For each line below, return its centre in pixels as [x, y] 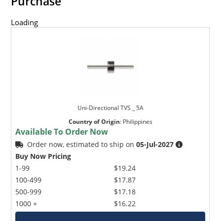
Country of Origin [94, 121]
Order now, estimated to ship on [82, 144]
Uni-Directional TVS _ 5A [110, 108]
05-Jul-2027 [155, 144]
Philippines [137, 121]
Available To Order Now [62, 131]
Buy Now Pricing [43, 156]
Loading [25, 22]
